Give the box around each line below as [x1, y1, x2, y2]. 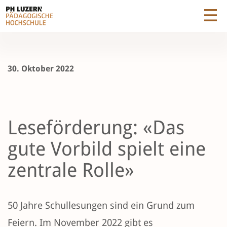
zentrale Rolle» [8, 159, 134, 182]
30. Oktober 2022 [8, 64, 74, 74]
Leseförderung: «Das [8, 116, 184, 139]
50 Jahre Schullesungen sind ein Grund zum [8, 200, 195, 212]
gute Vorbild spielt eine [8, 137, 206, 161]
